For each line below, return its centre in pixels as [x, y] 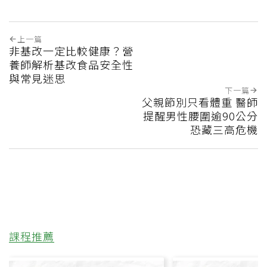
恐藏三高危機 [224, 130]
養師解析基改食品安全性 [71, 65]
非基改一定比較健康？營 [71, 51]
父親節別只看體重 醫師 [200, 102]
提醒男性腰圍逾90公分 [201, 116]
